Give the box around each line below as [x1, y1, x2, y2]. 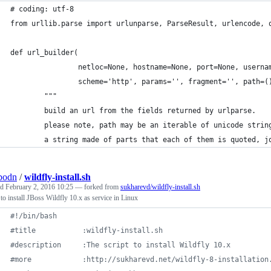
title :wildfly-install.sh [15, 226, 163, 235]
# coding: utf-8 [10, 5, 74, 13]
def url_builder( [10, 48, 78, 57]
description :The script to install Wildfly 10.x [15, 241, 230, 249]
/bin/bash [19, 212, 57, 220]
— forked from [75, 183, 120, 191]
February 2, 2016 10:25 [5, 183, 73, 191]
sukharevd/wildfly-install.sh [120, 183, 200, 191]
